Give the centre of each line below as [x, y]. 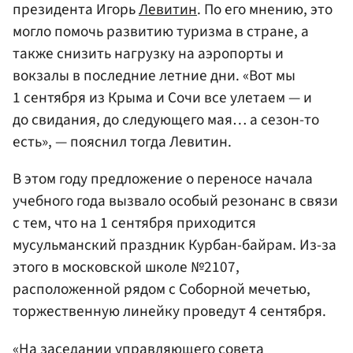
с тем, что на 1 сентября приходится [134, 223]
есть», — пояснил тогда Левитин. [122, 142]
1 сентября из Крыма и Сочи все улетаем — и [162, 98]
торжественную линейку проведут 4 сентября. [169, 312]
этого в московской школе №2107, [126, 268]
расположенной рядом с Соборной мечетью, [162, 290]
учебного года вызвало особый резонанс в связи [175, 201]
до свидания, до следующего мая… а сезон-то [166, 120]
